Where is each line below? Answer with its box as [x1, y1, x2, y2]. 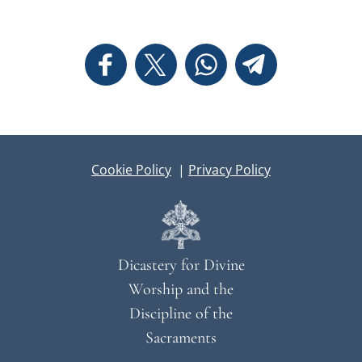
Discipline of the [129, 304, 233, 323]
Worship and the [128, 280, 234, 299]
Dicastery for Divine [117, 255, 245, 275]
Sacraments [145, 328, 217, 347]
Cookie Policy [91, 161, 171, 178]
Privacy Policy [188, 161, 271, 178]
